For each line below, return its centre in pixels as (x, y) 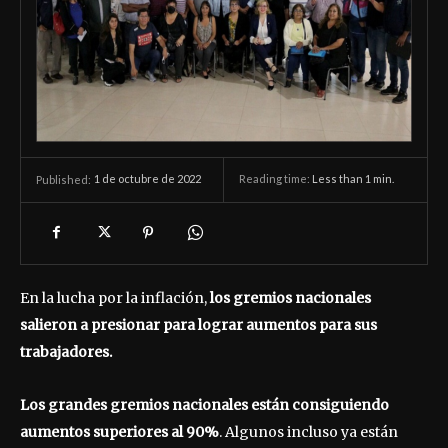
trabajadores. (66, 351)
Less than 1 (341, 179)
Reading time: (275, 179)
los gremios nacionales (290, 297)
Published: (63, 179)
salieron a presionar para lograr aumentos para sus (198, 324)
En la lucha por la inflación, (115, 297)
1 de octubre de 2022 (147, 179)
